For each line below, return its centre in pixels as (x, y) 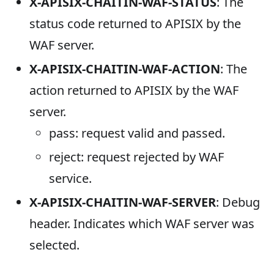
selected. (54, 245)
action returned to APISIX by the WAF (134, 90)
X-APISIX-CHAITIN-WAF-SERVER (123, 202)
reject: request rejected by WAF (136, 157)
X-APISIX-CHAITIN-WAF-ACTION (125, 68)
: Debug (238, 202)
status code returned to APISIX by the (135, 23)
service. (70, 178)
